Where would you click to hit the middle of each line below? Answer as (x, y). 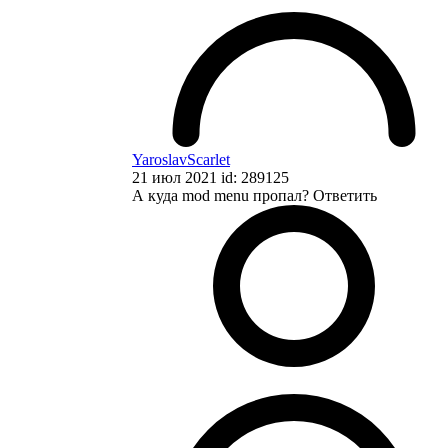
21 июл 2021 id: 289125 (210, 177)
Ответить (345, 195)
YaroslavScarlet (181, 159)
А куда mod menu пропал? (222, 195)
